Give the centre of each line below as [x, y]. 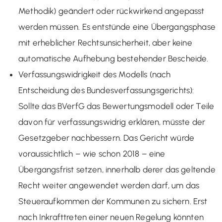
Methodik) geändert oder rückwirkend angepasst [111, 11]
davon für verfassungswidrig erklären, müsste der [112, 122]
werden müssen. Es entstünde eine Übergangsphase [117, 27]
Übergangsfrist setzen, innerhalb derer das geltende [117, 169]
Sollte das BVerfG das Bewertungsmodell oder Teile [116, 106]
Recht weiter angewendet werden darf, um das [109, 185]
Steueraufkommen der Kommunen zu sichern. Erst [113, 201]
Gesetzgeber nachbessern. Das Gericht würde [107, 138]
